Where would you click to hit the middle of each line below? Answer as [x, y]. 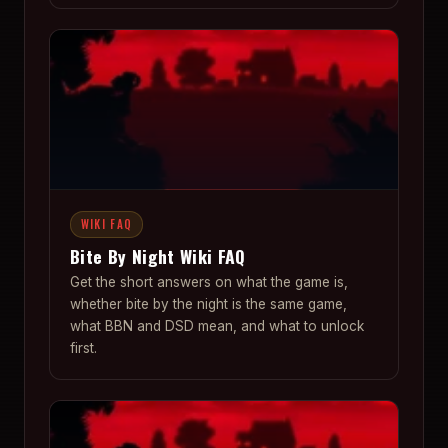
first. [83, 348]
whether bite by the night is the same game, [208, 304]
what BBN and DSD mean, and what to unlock [217, 326]
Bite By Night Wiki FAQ [158, 255]
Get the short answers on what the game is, [209, 282]
